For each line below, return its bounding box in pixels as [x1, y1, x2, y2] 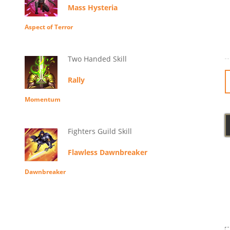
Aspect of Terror [24, 23, 73, 32]
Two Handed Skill [67, 54, 127, 64]
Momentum [24, 95, 61, 104]
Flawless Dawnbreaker [67, 147, 147, 158]
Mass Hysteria [67, 3, 118, 13]
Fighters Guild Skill [67, 126, 132, 137]
